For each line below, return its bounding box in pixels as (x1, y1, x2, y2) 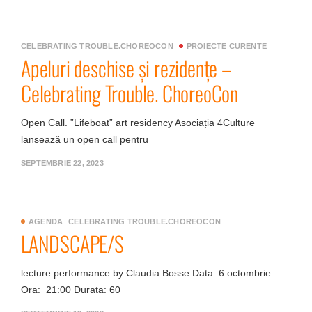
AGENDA (29, 217, 63, 226)
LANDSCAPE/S (21, 228, 124, 259)
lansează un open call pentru (21, 134, 148, 145)
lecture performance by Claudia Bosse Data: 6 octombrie (21, 267, 271, 279)
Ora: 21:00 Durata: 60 (21, 284, 120, 295)
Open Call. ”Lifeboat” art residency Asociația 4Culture (21, 117, 255, 128)
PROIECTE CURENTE (186, 42, 267, 50)
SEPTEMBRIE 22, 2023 (21, 159, 104, 167)
